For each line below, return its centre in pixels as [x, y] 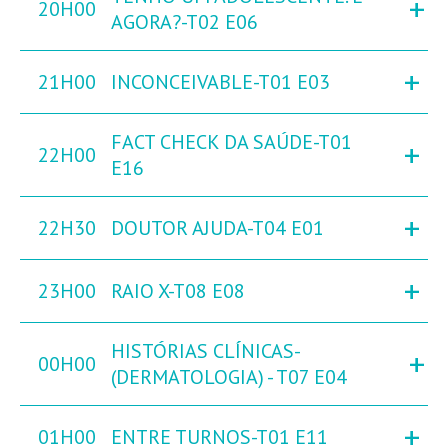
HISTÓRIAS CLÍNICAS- [206, 351]
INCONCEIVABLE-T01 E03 [220, 82]
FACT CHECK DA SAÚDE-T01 [231, 142]
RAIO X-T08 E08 [178, 291]
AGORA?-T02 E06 [184, 22]
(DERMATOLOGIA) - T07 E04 [229, 377]
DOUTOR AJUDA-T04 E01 [217, 228]
